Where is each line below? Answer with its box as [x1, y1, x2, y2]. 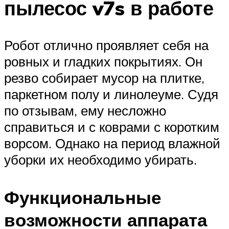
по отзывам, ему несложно [4, 102, 166, 119]
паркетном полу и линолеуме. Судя [4, 86, 218, 103]
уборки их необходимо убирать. [4, 151, 197, 168]
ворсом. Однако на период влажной [4, 135, 220, 152]
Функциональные [4, 186, 161, 209]
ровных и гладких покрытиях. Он [4, 53, 202, 70]
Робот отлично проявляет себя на [4, 37, 209, 54]
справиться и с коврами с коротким [4, 119, 219, 135]
